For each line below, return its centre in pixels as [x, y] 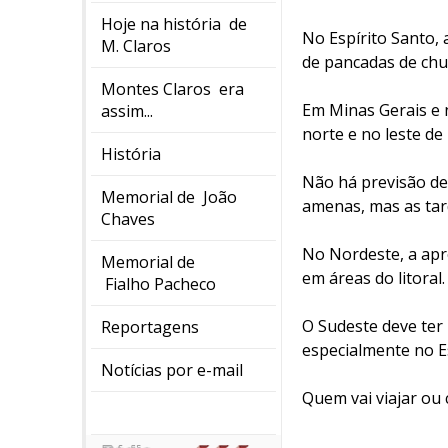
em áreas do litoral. [373, 278]
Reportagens [150, 327]
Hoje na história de [174, 24]
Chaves [128, 219]
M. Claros [136, 46]
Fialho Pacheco [158, 284]
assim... [127, 111]
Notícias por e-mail [172, 370]
